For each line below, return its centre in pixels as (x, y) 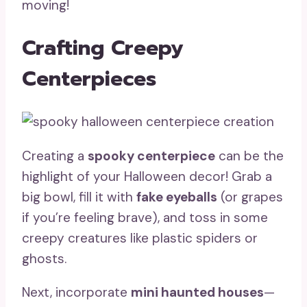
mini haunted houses (197, 292)
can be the (249, 156)
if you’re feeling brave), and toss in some (145, 217)
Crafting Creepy (103, 48)
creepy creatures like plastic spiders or (140, 238)
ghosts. (44, 258)
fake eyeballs (177, 197)
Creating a (55, 156)
